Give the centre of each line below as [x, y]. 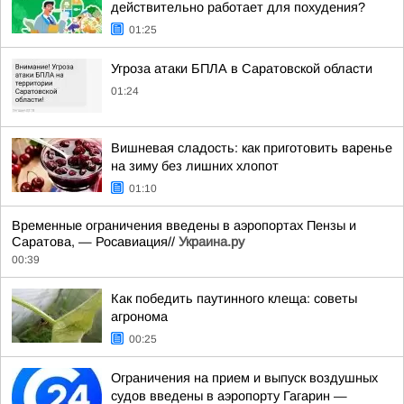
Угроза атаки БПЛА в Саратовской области [242, 69]
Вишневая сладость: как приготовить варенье [252, 148]
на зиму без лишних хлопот [195, 166]
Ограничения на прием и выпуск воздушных [244, 378]
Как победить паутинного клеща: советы [234, 298]
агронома [139, 317]
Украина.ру [211, 242]
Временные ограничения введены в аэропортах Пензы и [184, 225]
